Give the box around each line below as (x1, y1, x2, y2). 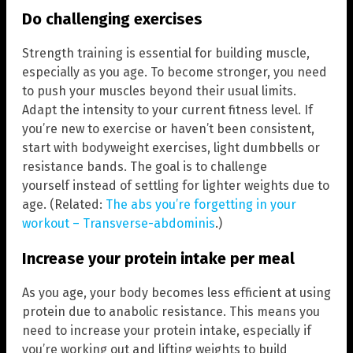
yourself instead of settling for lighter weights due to (22, 178, 329, 194)
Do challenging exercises (22, 9, 203, 29)
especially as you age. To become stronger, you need (22, 65, 327, 80)
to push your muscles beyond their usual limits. (22, 84, 296, 99)
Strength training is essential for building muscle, (22, 46, 310, 61)
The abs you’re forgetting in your (106, 197, 296, 213)
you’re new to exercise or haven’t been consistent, (22, 121, 314, 137)
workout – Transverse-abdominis (22, 216, 215, 232)
